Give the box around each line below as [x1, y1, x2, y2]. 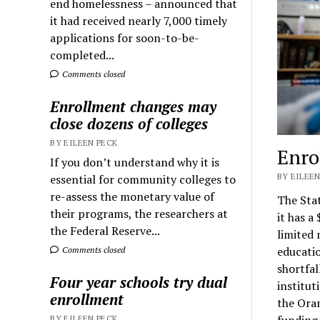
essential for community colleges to [50, 171, 236, 187]
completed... [50, 46, 115, 63]
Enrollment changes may [50, 96, 217, 116]
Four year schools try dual [50, 271, 228, 292]
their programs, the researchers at [50, 205, 229, 221]
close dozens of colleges [50, 113, 209, 134]
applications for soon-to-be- [50, 29, 200, 46]
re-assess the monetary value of [50, 188, 215, 204]
